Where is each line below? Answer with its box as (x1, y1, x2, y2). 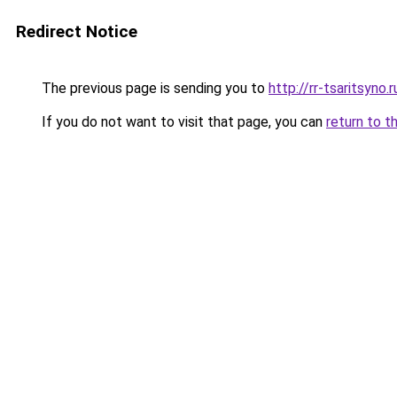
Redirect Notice (16, 21, 137, 42)
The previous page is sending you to (38, 80, 269, 97)
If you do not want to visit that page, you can (38, 113, 326, 130)
